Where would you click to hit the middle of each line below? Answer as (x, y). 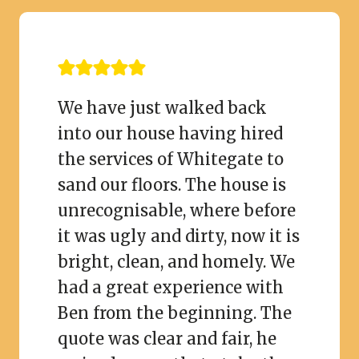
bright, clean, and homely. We (176, 261)
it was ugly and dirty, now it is (179, 236)
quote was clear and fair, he (167, 338)
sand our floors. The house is (172, 184)
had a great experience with (171, 287)
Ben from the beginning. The (175, 313)
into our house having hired (170, 133)
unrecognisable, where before (177, 210)
